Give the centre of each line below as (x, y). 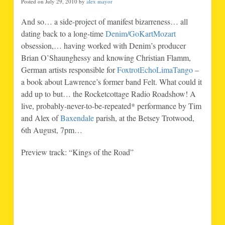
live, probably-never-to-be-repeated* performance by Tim (111, 105)
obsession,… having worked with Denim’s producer (103, 45)
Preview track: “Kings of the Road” (77, 152)
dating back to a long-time (63, 33)
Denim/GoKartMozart (140, 33)
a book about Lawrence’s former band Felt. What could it (111, 81)
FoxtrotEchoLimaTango (155, 69)
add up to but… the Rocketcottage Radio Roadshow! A (108, 93)
